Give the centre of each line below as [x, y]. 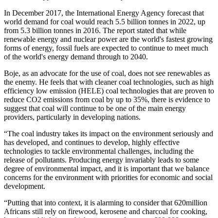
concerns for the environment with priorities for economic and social [108, 177]
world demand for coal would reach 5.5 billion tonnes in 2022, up [105, 21]
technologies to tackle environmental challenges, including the [99, 151]
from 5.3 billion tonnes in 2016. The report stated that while [95, 30]
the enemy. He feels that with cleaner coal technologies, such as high [109, 82]
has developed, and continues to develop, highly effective [92, 142]
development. [25, 186]
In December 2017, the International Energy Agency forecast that [104, 13]
